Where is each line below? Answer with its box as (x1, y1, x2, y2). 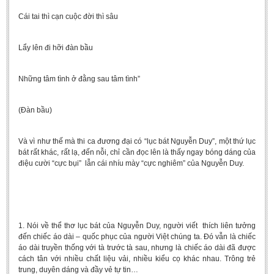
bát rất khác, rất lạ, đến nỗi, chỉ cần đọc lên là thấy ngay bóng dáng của (18, 148, 256, 157)
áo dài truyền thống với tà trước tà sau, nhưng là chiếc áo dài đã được (18, 243, 256, 252)
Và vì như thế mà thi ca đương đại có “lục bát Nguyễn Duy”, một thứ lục (18, 137, 256, 146)
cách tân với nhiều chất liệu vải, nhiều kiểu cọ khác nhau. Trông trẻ (18, 254, 256, 263)
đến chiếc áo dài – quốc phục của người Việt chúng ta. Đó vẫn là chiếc (18, 232, 256, 241)
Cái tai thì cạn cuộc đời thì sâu (18, 12, 118, 21)
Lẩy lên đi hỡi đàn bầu (18, 43, 93, 52)
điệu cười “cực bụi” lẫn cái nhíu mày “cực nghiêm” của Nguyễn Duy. (18, 159, 244, 168)
